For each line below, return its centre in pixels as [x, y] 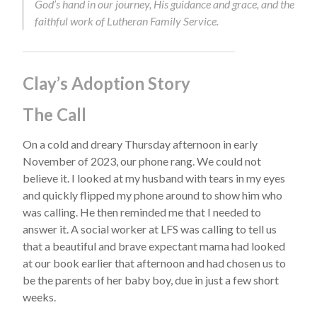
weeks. [39, 297]
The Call [54, 114]
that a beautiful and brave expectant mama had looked [154, 246]
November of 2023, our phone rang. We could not [142, 161]
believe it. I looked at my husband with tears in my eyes [154, 178]
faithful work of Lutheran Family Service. [127, 21]
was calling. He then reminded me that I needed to [142, 212]
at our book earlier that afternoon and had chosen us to [154, 263]
